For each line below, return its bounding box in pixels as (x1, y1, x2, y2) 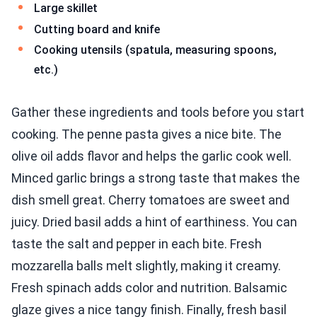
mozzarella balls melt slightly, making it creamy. (11, 258, 281, 273)
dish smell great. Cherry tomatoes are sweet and (11, 192, 289, 207)
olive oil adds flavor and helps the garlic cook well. (11, 148, 292, 163)
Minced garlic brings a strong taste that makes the (11, 170, 300, 185)
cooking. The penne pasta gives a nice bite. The (11, 126, 282, 142)
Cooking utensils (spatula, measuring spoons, (34, 43, 277, 57)
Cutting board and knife (34, 22, 160, 36)
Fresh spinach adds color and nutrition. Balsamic (11, 279, 287, 295)
